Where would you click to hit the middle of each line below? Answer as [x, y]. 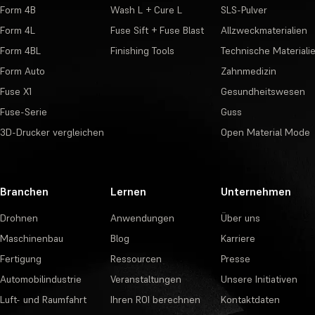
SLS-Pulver [244, 10]
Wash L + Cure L [146, 10]
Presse [235, 259]
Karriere [238, 239]
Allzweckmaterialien [264, 31]
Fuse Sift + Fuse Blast [157, 31]
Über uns [240, 218]
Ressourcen [136, 259]
